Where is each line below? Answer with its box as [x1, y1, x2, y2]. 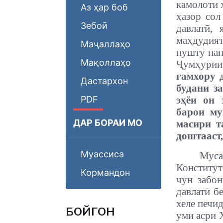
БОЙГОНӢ [66, 204, 115, 220]
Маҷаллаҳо [81, 39, 130, 49]
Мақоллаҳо [81, 57, 131, 68]
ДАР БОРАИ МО [73, 117, 142, 128]
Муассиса [81, 149, 124, 159]
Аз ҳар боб [81, 2, 128, 12]
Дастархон [81, 76, 128, 86]
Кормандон [81, 167, 130, 178]
